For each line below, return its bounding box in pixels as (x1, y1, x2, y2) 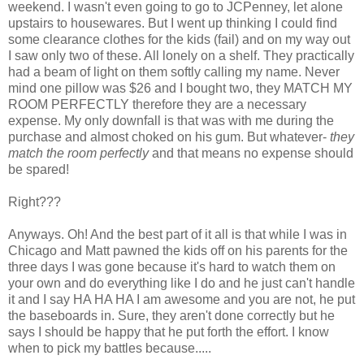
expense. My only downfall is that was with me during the (8, 113, 334, 128)
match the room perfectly (8, 145, 149, 160)
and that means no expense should (149, 145, 353, 160)
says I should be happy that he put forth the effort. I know (8, 324, 329, 339)
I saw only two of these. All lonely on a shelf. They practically (8, 48, 354, 63)
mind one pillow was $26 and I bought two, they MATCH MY (8, 80, 353, 95)
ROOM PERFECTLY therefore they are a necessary (8, 97, 306, 111)
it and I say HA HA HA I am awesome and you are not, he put (8, 292, 355, 306)
